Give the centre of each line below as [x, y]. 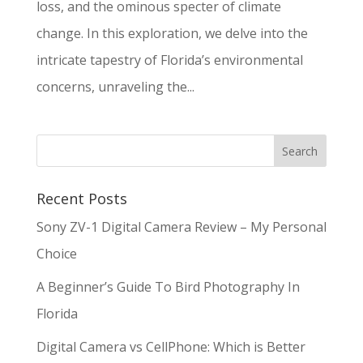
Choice [56, 254]
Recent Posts [81, 199]
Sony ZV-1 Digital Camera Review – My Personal [181, 227]
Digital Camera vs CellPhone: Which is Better [171, 347]
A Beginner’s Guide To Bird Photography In [168, 287]
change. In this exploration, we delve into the [172, 34]
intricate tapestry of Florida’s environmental [169, 60]
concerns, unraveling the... [115, 87]
